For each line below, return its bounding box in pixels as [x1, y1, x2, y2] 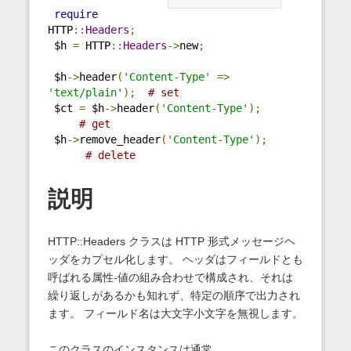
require [53, 8, 98, 21]
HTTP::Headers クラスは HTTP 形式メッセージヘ [47, 234, 295, 248]
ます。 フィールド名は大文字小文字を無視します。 [47, 306, 303, 320]
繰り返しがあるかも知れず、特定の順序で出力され [47, 288, 300, 302]
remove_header [78, 133, 161, 147]
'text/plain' [47, 86, 123, 100]
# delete [85, 149, 136, 162]
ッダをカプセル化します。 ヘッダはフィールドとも [47, 252, 303, 266]
